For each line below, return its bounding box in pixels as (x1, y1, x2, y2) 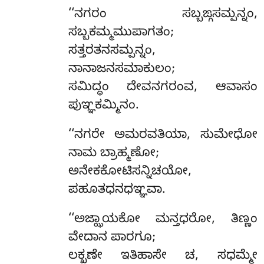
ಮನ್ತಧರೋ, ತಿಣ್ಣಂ (156, 212, 258, 229)
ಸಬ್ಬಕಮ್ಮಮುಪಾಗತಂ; (68, 25, 174, 42)
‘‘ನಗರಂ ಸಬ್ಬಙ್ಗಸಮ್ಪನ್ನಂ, (68, 7, 258, 24)
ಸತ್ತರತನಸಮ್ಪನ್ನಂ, (68, 44, 156, 61)
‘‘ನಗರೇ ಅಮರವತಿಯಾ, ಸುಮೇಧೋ (68, 128, 258, 145)
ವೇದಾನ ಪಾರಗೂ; (68, 230, 156, 247)
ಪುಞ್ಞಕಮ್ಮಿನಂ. (68, 98, 139, 115)
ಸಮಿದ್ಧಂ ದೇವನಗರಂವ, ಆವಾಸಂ (68, 80, 258, 97)
